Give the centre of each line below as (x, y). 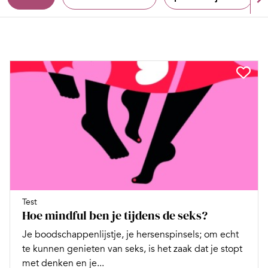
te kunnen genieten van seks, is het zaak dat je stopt (132, 249)
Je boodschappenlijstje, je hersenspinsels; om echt (130, 235)
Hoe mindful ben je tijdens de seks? (115, 216)
